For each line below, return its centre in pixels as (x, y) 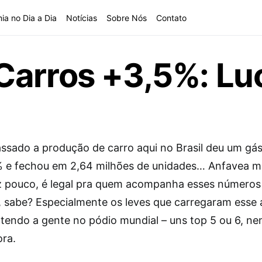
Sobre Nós (127, 18)
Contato (172, 18)
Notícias (82, 18)
